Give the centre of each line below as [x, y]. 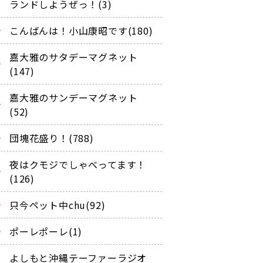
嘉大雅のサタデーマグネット [74, 57]
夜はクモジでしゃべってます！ [78, 164]
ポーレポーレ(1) [46, 231]
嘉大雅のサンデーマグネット [74, 97]
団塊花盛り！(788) [52, 138]
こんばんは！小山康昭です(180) [81, 30]
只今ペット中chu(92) [58, 205]
